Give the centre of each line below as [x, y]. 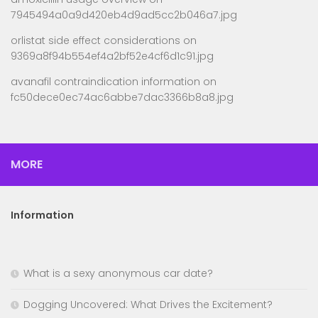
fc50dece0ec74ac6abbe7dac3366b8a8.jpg [122, 98]
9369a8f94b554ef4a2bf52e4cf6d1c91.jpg [112, 56]
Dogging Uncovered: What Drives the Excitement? [148, 305]
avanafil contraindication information [105, 82]
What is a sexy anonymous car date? [118, 274]
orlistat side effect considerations [95, 41]
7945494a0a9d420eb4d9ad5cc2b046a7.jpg [124, 15]
